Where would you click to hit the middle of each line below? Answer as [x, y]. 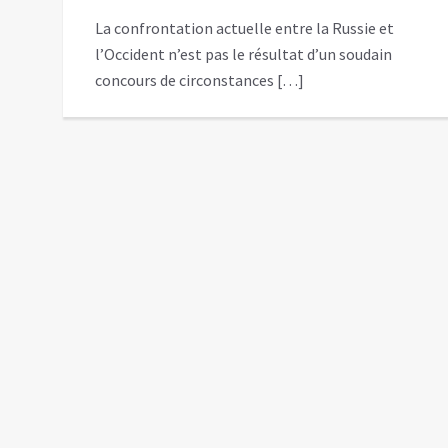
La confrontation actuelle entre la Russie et [244, 27]
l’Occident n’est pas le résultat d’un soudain [243, 53]
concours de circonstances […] [199, 79]
